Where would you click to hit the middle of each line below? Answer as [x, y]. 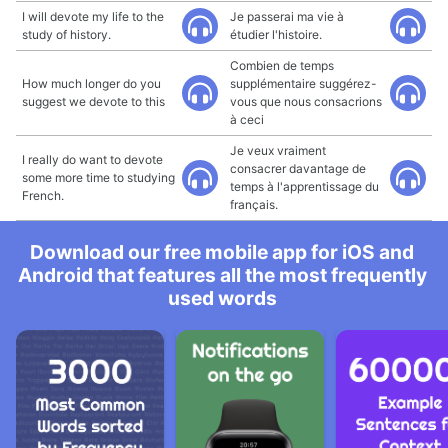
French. [43, 195]
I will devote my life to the [93, 16]
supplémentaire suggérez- [303, 83]
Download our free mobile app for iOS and [222, 252]
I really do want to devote [92, 159]
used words [222, 298]
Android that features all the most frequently [222, 275]
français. [254, 204]
